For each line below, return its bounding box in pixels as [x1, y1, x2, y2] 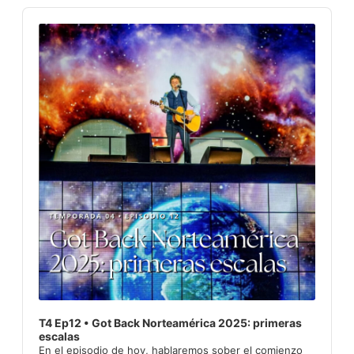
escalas [39, 329, 80, 343]
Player [22, 21, 58, 37]
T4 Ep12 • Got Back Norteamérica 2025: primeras [39, 315, 302, 330]
